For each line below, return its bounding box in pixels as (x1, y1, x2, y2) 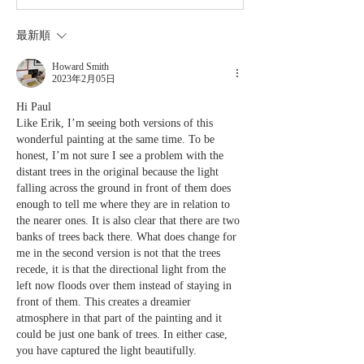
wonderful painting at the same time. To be (16, 133, 214, 146)
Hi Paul (16, 101, 51, 114)
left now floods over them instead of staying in (16, 279, 232, 292)
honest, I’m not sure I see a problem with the (16, 149, 223, 162)
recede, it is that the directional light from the (16, 263, 226, 276)
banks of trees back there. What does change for (16, 231, 236, 244)
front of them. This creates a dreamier (16, 296, 191, 309)
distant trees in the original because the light (16, 166, 219, 179)
